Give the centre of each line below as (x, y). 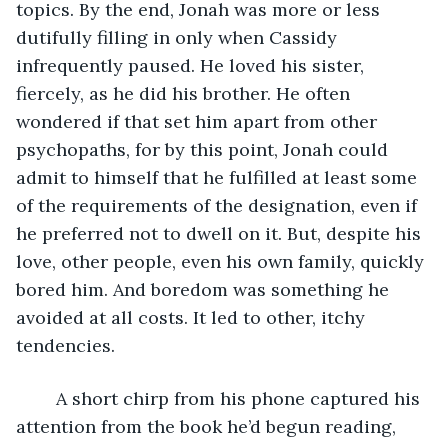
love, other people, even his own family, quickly (222, 261)
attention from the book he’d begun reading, (208, 426)
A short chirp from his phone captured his (46, 398)
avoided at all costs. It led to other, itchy (193, 317)
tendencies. (68, 345)
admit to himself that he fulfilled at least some (219, 177)
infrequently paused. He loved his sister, (192, 65)
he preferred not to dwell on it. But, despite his (221, 233)
